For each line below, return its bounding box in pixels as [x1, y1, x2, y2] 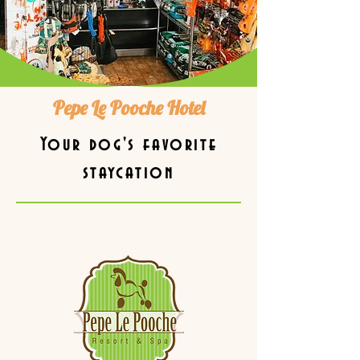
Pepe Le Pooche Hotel [52, 96, 205, 120]
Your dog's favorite [39, 136, 218, 155]
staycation [82, 164, 175, 183]
